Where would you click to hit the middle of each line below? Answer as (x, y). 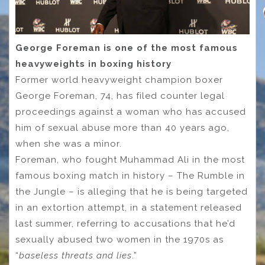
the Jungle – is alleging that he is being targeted (132, 192)
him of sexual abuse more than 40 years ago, (122, 128)
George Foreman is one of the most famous (127, 48)
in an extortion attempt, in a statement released (129, 208)
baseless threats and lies (75, 256)
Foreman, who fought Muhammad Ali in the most (130, 160)
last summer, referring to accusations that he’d (125, 224)
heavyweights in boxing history (93, 64)
